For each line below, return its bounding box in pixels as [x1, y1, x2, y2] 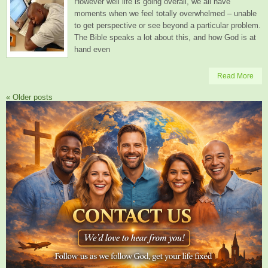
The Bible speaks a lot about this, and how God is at [74, 33, 256, 42]
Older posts [10, 93, 53, 102]
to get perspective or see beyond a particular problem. [74, 21, 261, 31]
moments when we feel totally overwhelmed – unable [74, 9, 257, 19]
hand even [74, 45, 110, 54]
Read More [217, 72, 254, 81]
